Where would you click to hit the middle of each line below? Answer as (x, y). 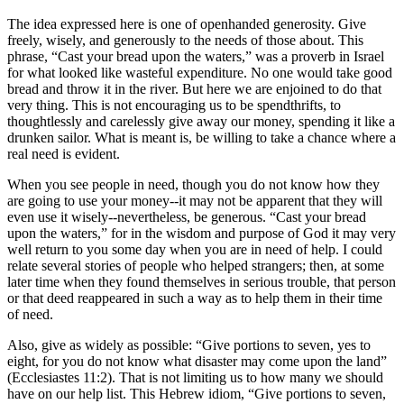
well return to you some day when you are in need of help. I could (195, 250)
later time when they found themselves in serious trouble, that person (202, 282)
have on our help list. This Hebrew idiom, (128, 394)
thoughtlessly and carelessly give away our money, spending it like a (201, 122)
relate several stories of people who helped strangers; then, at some (196, 266)
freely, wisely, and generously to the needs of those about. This (185, 41)
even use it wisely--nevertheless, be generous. (138, 217)
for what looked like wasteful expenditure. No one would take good (200, 73)
